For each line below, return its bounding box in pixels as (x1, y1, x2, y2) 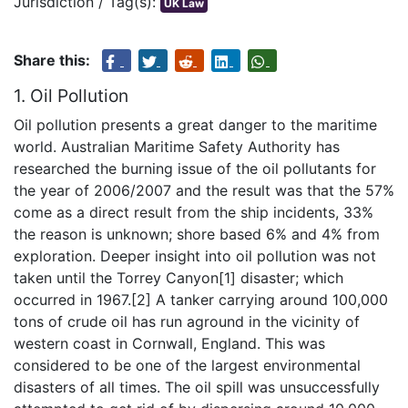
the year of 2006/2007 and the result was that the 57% (14, 180, 394, 199)
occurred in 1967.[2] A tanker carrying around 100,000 (14, 290, 388, 309)
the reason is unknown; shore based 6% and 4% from (14, 224, 380, 243)
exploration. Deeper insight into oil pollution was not (14, 246, 376, 265)
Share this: (14, 51, 90, 70)
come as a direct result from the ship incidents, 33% (14, 202, 373, 221)
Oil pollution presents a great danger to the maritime (14, 115, 377, 134)
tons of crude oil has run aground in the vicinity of (14, 311, 360, 331)
